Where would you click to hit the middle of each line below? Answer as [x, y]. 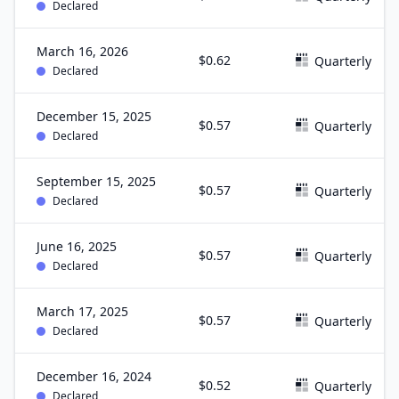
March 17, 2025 [82, 311]
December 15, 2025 [94, 116]
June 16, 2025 [77, 246]
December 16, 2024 [94, 376]
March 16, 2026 [82, 51]
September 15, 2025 [96, 181]
